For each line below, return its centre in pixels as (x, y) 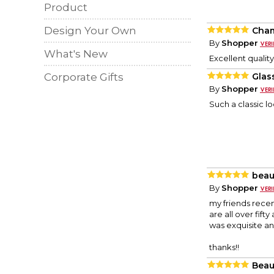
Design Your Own (90, 31)
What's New (76, 54)
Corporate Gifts (84, 77)
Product (66, 7)
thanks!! (224, 247)
